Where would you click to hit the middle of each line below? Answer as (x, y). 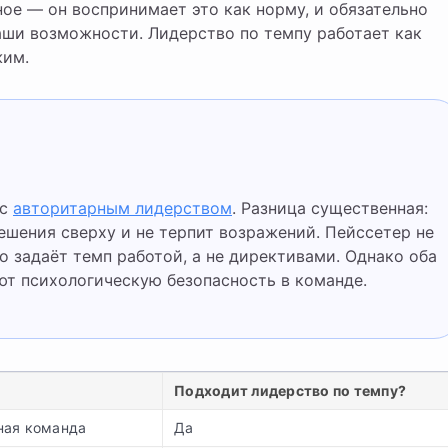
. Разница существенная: (330, 208)
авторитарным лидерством (122, 208)
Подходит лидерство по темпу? (290, 390)
